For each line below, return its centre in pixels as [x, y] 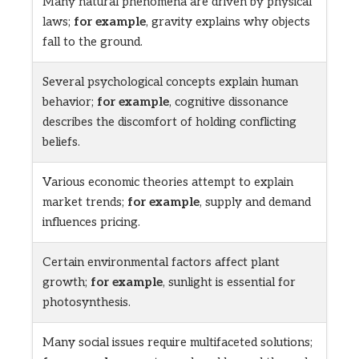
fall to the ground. [93, 42]
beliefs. [61, 142]
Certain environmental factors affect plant [161, 262]
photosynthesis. [87, 303]
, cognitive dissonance [229, 102]
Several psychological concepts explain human [170, 82]
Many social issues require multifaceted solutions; [177, 343]
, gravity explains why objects [228, 22]
